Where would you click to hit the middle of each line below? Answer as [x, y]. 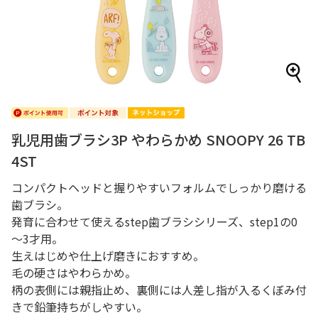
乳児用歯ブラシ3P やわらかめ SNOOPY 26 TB [158, 139]
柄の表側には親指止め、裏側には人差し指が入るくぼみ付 [159, 290]
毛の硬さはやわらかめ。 [74, 273]
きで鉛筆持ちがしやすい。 [79, 307]
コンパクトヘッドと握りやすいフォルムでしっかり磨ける [159, 187]
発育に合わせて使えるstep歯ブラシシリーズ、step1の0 [154, 221]
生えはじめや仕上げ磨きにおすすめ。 [108, 256]
